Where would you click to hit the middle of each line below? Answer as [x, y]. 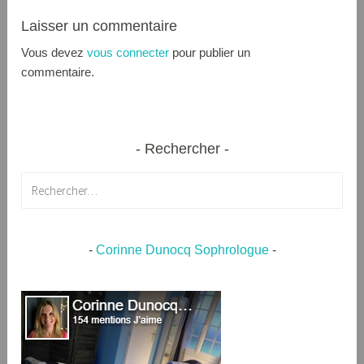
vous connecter [128, 53]
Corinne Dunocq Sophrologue [182, 250]
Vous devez [54, 53]
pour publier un [210, 53]
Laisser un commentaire [100, 26]
